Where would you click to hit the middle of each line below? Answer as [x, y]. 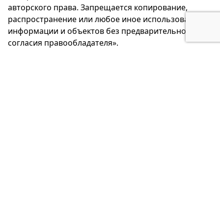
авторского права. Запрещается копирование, [98, 8]
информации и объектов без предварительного [101, 31]
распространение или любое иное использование [105, 19]
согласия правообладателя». [63, 43]
